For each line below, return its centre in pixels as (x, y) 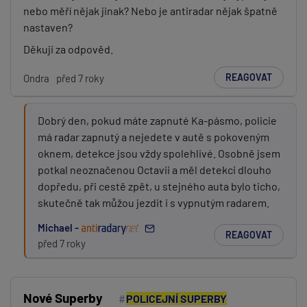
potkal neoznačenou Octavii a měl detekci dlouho (155, 170)
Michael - (59, 228)
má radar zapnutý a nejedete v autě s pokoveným (153, 137)
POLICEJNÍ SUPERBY (176, 298)
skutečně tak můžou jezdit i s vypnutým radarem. (153, 202)
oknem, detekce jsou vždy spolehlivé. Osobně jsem (159, 153)
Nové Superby (63, 298)
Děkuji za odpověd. (68, 49)
